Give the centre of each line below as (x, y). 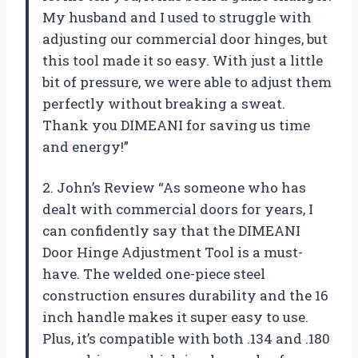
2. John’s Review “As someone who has (174, 187)
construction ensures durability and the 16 (185, 295)
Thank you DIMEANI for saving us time (176, 125)
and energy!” (86, 146)
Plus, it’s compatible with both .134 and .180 (186, 338)
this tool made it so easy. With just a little (183, 60)
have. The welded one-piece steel (154, 273)
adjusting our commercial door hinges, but (185, 38)
